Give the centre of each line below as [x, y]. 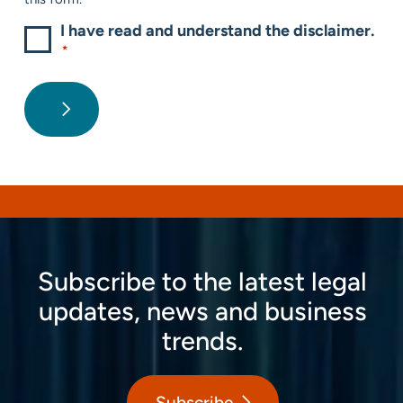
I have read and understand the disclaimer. [217, 31]
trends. [202, 341]
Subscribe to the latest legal [202, 282]
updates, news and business [202, 311]
